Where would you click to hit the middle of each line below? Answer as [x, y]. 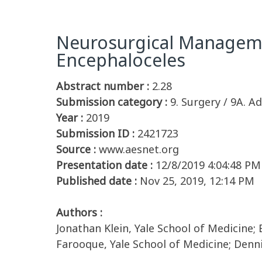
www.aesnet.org [139, 149]
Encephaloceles [121, 60]
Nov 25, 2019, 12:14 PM [197, 181]
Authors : [79, 212]
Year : [70, 118]
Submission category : [112, 102]
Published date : [96, 181]
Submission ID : [95, 133]
